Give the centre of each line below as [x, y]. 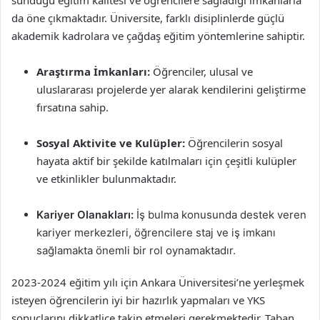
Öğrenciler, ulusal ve [201, 71]
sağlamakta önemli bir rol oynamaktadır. [136, 250]
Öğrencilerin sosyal [234, 143]
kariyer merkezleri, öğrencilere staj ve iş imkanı [156, 232]
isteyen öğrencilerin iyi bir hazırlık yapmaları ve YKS [138, 300]
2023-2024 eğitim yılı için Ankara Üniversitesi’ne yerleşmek [158, 282]
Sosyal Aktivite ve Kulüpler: [111, 143]
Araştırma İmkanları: [93, 71]
